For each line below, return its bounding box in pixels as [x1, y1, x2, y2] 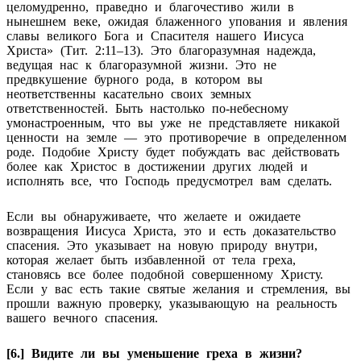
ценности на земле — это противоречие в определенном [6, 130, 346, 144]
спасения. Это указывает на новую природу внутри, [6, 238, 317, 252]
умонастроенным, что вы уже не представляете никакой [6, 115, 340, 130]
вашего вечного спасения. [6, 310, 158, 325]
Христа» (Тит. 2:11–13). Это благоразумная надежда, [6, 43, 316, 57]
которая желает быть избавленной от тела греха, [6, 252, 296, 267]
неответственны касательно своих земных [6, 86, 251, 101]
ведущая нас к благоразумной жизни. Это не [6, 57, 276, 72]
